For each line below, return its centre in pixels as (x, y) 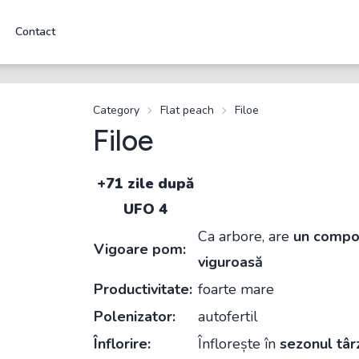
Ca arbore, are (246, 236)
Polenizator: (135, 317)
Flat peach (187, 110)
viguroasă (230, 262)
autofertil (228, 317)
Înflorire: (122, 344)
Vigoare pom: (140, 249)
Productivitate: (143, 289)
